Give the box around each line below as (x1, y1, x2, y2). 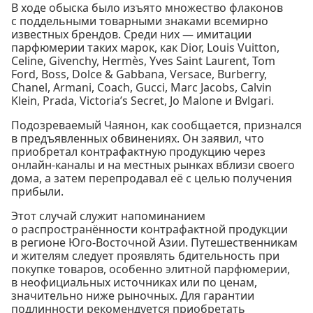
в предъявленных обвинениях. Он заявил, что (11, 130, 264, 146)
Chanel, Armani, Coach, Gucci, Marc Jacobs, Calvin (11, 79, 272, 95)
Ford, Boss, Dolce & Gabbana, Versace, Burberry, (11, 66, 267, 82)
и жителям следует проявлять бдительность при (11, 247, 279, 263)
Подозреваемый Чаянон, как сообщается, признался (11, 117, 302, 133)
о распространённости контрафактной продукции (11, 221, 288, 237)
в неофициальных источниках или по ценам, (11, 274, 257, 290)
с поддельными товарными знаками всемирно (11, 13, 268, 29)
